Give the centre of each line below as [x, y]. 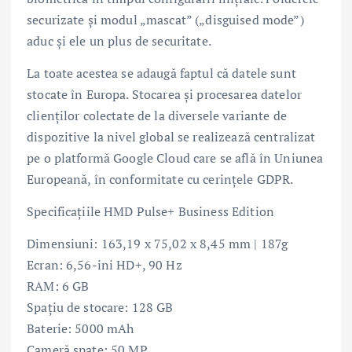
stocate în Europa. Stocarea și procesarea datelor [164, 95]
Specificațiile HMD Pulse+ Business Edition [150, 212]
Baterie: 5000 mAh [81, 329]
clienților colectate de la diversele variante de [157, 116]
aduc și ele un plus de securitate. [119, 41]
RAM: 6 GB [58, 286]
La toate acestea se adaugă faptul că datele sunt [161, 73]
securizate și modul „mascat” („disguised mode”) [165, 20]
